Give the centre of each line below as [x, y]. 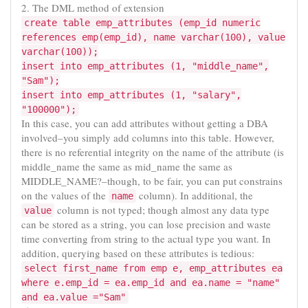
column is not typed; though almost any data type [162, 209]
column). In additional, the [195, 195]
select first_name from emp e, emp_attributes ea [153, 268]
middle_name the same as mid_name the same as [127, 166]
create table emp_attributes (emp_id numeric [142, 22]
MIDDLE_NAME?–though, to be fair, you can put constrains [152, 180]
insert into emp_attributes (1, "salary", [131, 95]
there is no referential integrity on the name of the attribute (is [153, 152]
